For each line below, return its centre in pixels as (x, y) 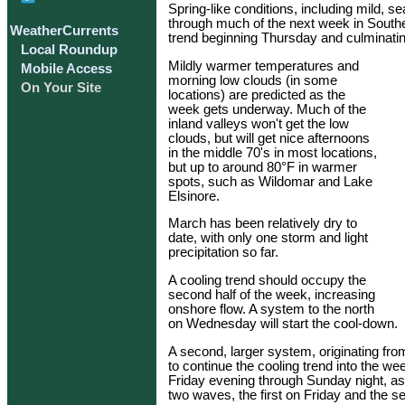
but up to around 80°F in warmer (263, 167)
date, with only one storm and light (268, 238)
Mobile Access (66, 69)
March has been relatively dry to (263, 224)
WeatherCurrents (64, 31)
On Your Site (61, 88)
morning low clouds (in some (253, 80)
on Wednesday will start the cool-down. (283, 324)
